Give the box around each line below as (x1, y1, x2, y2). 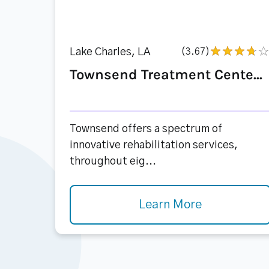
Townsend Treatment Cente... (70, 66, 262, 83)
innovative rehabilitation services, (70, 140, 238, 151)
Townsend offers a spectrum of (70, 124, 222, 134)
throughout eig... (70, 156, 156, 167)
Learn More (138, 199, 202, 211)
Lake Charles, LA (70, 47, 150, 58)
